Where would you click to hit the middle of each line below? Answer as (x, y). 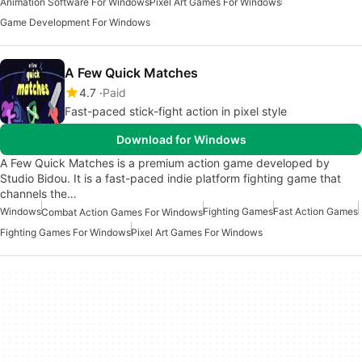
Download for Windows (181, 140)
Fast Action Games (316, 212)
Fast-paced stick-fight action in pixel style (176, 112)
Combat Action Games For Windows (122, 213)
